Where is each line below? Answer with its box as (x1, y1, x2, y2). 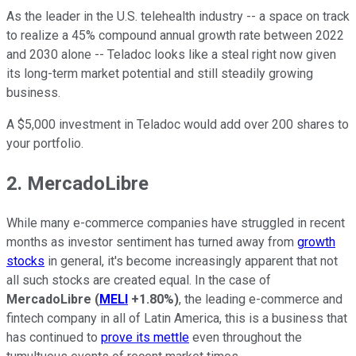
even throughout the (189, 329, 302, 345)
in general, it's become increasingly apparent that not (44, 253, 338, 269)
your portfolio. (6, 135, 87, 151)
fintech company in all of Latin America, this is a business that (6, 310, 347, 326)
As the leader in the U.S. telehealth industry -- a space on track (6, 8, 350, 24)
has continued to (6, 329, 101, 345)
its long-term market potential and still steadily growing (6, 65, 313, 81)
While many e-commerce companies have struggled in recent (6, 215, 345, 230)
